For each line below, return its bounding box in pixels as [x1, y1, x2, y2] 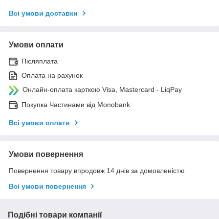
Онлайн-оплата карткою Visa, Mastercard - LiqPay [22, 86, 182, 94]
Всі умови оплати [9, 119, 70, 127]
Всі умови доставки [9, 9, 78, 18]
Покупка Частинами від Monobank [22, 101, 130, 109]
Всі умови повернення [9, 182, 86, 191]
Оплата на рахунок [22, 71, 83, 80]
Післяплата [22, 57, 58, 66]
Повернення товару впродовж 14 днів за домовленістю [9, 167, 185, 175]
